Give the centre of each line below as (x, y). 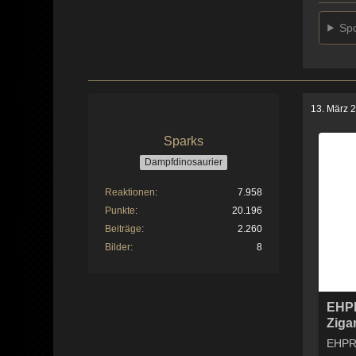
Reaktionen (130, 192)
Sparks (184, 141)
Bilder (118, 247)
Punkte (120, 210)
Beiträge (124, 228)
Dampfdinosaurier (184, 162)
